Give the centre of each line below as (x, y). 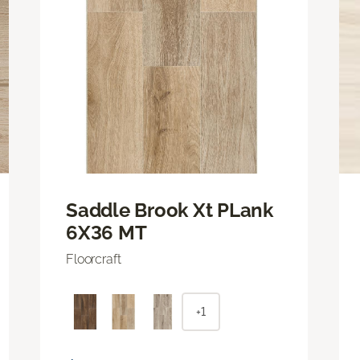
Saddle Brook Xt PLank (170, 210)
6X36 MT (106, 232)
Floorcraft (94, 259)
